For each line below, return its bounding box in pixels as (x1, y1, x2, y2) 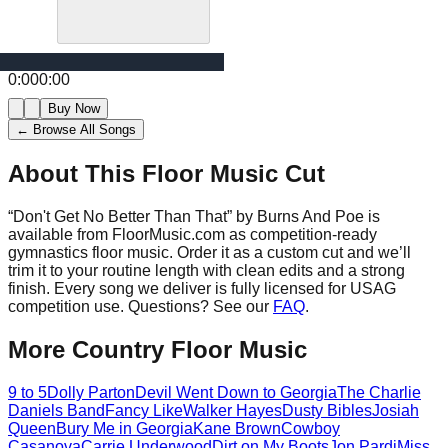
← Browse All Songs (16, 121, 136, 137)
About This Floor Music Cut (8, 159, 325, 187)
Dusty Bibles (282, 401, 372, 419)
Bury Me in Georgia (56, 419, 193, 437)
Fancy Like (105, 401, 183, 419)
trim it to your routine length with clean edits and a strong (8, 261, 405, 279)
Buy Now (48, 100, 100, 116)
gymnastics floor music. (8, 243, 173, 261)
